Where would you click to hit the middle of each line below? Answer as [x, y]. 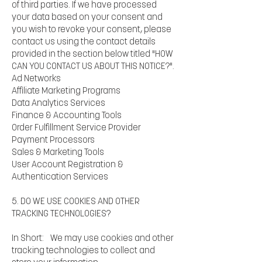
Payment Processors [53, 140]
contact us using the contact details [84, 42]
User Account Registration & [68, 165]
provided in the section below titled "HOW [92, 54]
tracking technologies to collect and [83, 251]
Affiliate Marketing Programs [66, 91]
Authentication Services [60, 177]
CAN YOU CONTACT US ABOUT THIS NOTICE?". [93, 67]
